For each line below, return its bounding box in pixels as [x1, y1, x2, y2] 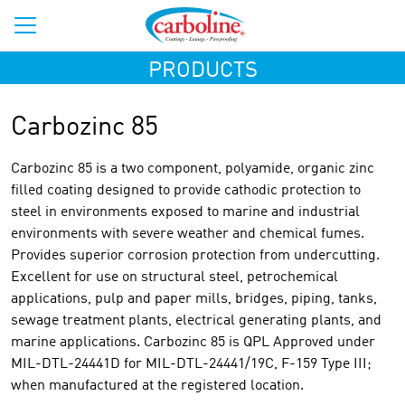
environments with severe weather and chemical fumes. [11, 227, 364, 241]
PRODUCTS [147, 61, 258, 82]
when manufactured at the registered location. [11, 379, 304, 393]
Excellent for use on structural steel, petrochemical [11, 270, 338, 285]
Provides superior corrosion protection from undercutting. [11, 249, 380, 263]
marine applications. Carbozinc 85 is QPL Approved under [11, 335, 375, 350]
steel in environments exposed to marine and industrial [11, 205, 360, 220]
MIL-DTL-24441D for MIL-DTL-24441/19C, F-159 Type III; [11, 357, 372, 372]
